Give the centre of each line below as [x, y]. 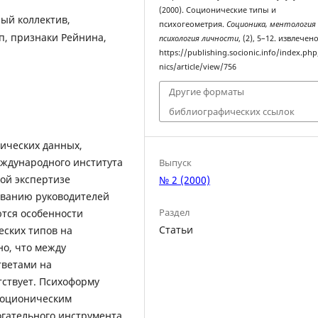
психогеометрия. [193, 24]
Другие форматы [207, 92]
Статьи [176, 229]
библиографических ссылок [232, 112]
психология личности [199, 38]
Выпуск [176, 162]
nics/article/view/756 [198, 66]
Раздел [175, 212]
